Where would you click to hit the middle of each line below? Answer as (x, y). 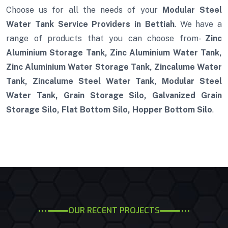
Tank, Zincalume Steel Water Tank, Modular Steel (114, 81)
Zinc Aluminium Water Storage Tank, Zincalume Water (114, 67)
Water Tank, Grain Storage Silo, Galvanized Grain (114, 96)
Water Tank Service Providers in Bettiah (90, 24)
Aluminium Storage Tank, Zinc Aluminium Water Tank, (114, 53)
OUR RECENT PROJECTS (114, 211)
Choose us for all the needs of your (84, 10)
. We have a (198, 24)
